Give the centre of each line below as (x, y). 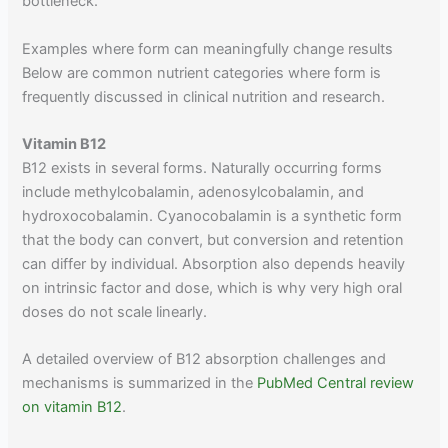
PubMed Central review (336, 383)
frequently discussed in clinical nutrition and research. (204, 96)
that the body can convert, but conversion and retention (213, 239)
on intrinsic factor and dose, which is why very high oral (212, 287)
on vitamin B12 (72, 407)
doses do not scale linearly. (115, 311)
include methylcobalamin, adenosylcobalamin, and (193, 191)
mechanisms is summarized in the (140, 383)
